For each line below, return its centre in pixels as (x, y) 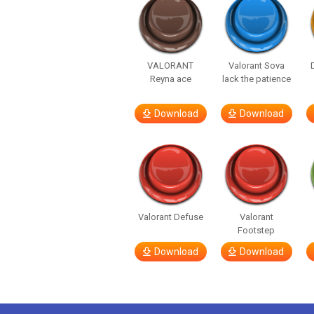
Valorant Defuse (170, 217)
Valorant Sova (256, 66)
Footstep (257, 230)
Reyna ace (170, 79)
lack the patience (256, 79)
